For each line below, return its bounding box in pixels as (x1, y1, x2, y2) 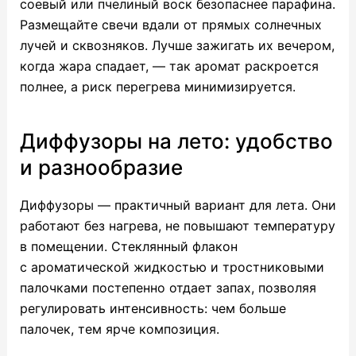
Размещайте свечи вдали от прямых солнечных (19, 16, 322, 33)
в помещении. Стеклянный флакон (19, 238, 238, 254)
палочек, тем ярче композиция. (19, 320, 219, 337)
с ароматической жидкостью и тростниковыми (19, 258, 324, 275)
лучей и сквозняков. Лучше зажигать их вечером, (19, 37, 335, 53)
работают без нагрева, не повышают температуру (19, 217, 335, 234)
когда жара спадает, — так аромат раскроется (19, 57, 319, 74)
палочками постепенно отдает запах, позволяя (19, 279, 316, 296)
